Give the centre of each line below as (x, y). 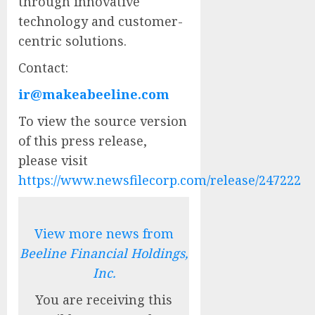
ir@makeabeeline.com (94, 94)
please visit (53, 160)
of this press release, (83, 140)
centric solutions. (72, 40)
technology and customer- (101, 21)
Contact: (43, 67)
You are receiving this (104, 299)
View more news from (104, 233)
